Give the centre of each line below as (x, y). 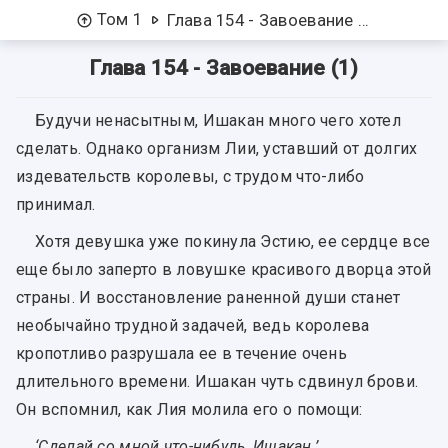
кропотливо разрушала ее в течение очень (181, 354)
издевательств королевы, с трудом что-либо (190, 177)
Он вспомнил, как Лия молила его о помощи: (189, 410)
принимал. (56, 205)
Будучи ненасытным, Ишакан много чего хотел (218, 121)
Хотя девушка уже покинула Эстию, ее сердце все (233, 242)
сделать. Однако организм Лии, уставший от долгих (217, 149)
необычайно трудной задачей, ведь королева (193, 326)
